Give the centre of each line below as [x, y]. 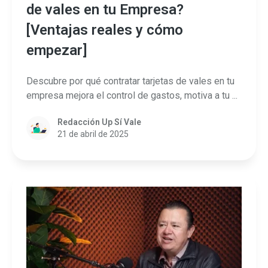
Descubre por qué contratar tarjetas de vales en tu [130, 81]
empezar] [57, 51]
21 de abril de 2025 [93, 134]
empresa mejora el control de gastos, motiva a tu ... [132, 95]
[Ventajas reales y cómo [105, 30]
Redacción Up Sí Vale [99, 122]
